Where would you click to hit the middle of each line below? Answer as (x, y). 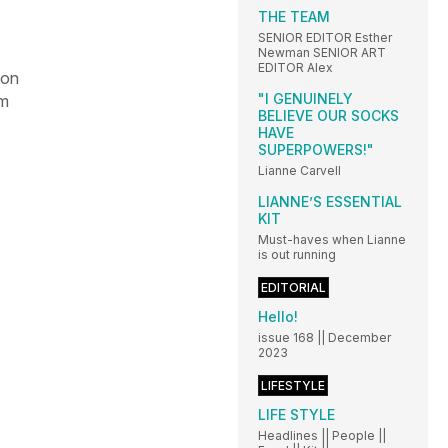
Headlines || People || (322, 435)
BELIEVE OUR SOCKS (328, 115)
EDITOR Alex (295, 67)
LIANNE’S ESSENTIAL (330, 201)
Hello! (278, 316)
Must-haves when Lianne (332, 239)
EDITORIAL (293, 287)
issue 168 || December (324, 337)
